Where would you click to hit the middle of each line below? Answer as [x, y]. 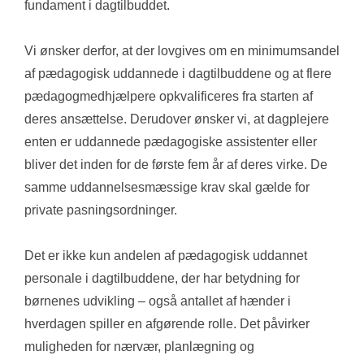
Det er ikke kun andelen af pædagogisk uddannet [166, 256]
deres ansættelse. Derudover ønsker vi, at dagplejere [177, 119]
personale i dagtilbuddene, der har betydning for [162, 279]
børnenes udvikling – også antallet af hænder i [158, 301]
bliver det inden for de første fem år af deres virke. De [176, 165]
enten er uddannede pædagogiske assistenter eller [171, 142]
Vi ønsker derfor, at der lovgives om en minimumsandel [182, 51]
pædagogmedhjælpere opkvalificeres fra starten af [169, 97]
